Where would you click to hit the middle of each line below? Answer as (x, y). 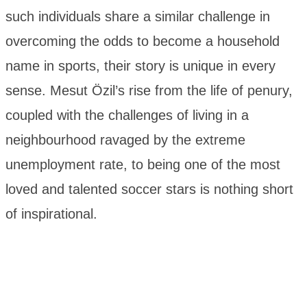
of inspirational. (51, 214)
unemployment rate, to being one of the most (143, 165)
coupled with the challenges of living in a (127, 115)
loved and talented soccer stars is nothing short (149, 189)
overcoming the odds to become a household (143, 41)
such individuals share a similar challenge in (138, 17)
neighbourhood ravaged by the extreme (125, 140)
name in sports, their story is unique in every (140, 66)
